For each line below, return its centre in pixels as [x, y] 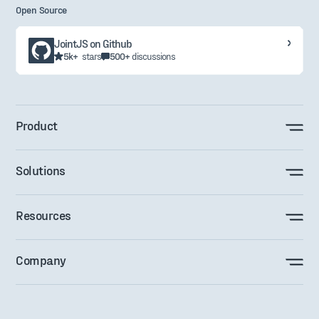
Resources [43, 214]
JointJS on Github [93, 43]
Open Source [41, 9]
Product [37, 125]
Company [41, 259]
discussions [154, 56]
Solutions [41, 169]
